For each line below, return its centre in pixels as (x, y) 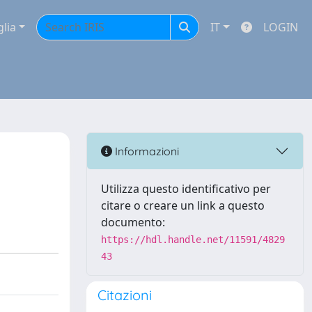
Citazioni (125, 295)
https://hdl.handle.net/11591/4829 (193, 240)
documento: (133, 222)
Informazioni (146, 151)
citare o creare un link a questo (183, 205)
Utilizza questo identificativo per (186, 189)
